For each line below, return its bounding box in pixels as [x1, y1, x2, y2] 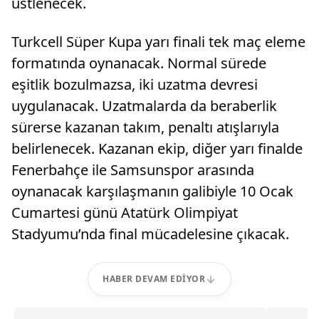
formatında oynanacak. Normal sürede [11, 53, 266, 73]
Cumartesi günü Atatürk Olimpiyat [11, 203, 238, 222]
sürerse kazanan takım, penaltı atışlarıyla [11, 117, 279, 137]
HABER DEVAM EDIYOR [103, 273, 205, 285]
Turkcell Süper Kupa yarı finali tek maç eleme [11, 32, 305, 51]
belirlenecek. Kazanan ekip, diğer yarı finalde [11, 139, 303, 158]
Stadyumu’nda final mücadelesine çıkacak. [11, 224, 289, 244]
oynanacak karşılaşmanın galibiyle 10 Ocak [11, 182, 293, 201]
